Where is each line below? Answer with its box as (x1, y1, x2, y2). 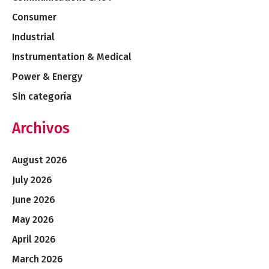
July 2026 (12, 174, 52, 186)
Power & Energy (12, 70, 82, 82)
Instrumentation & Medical (12, 50, 131, 62)
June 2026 (12, 194, 55, 206)
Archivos (12, 119, 70, 138)
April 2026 (12, 234, 56, 246)
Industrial (12, 31, 55, 43)
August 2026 (12, 154, 67, 166)
